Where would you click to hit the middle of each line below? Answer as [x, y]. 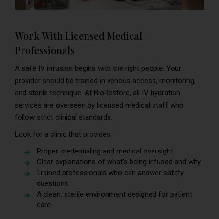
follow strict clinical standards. [64, 117]
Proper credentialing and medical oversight [105, 151]
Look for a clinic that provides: [63, 134]
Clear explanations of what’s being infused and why [119, 162]
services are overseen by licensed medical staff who [99, 105]
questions [53, 183]
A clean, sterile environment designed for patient [114, 194]
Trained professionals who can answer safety [110, 172]
